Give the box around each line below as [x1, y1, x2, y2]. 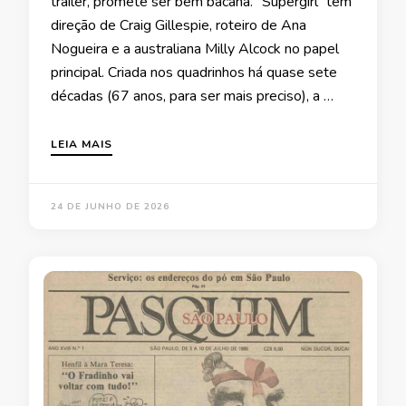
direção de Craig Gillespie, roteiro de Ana [51, 15, 306, 36]
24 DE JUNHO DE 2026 [51, 200, 169, 214]
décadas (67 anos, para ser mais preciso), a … [51, 86, 333, 107]
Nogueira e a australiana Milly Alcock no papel [51, 39, 339, 60]
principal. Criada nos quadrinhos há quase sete [51, 63, 337, 83]
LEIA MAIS [51, 137, 112, 152]
